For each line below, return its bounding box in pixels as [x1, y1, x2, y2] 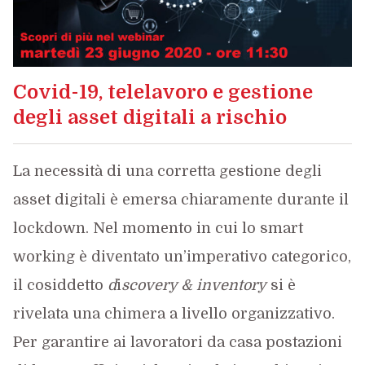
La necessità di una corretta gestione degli [12, 163, 322, 179]
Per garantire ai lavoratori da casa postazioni [12, 334, 342, 350]
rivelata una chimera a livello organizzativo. [12, 306, 335, 322]
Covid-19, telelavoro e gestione [12, 81, 313, 103]
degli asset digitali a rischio [12, 106, 287, 129]
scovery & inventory [121, 277, 266, 293]
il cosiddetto [12, 277, 108, 293]
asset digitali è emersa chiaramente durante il [12, 191, 349, 208]
